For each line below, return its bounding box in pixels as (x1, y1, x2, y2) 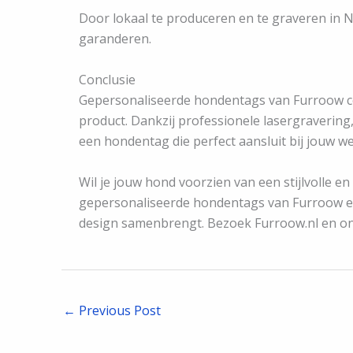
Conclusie (79, 71, 136, 89)
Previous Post (76, 301, 161, 319)
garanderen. (79, 30, 151, 48)
